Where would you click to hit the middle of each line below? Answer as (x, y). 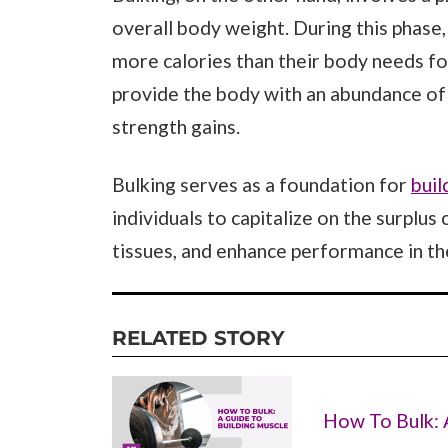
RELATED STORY (198, 337)
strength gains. (176, 126)
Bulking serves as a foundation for (261, 185)
